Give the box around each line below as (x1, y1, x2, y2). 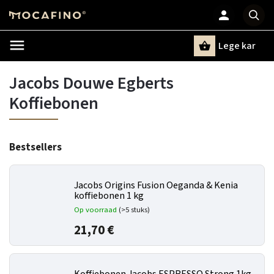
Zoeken (52, 62, 87, 72)
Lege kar (218, 39, 256, 53)
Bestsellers (9, 140, 62, 155)
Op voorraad (74, 204, 119, 215)
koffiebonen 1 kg (74, 189, 144, 202)
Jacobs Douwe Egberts (9, 71, 174, 95)
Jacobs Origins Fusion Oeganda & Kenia (74, 179, 238, 192)
